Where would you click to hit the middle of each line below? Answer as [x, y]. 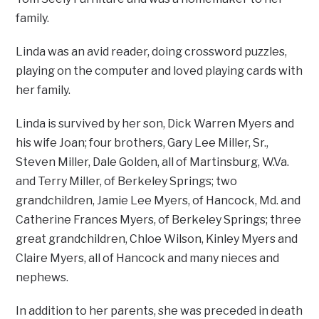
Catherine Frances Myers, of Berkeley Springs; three [159, 220]
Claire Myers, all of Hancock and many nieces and [148, 258]
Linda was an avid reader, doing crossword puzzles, [152, 52]
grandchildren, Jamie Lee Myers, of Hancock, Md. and [158, 201]
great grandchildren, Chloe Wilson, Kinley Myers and [157, 239]
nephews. [42, 278]
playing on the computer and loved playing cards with [159, 71]
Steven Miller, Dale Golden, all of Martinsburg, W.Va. [153, 162]
